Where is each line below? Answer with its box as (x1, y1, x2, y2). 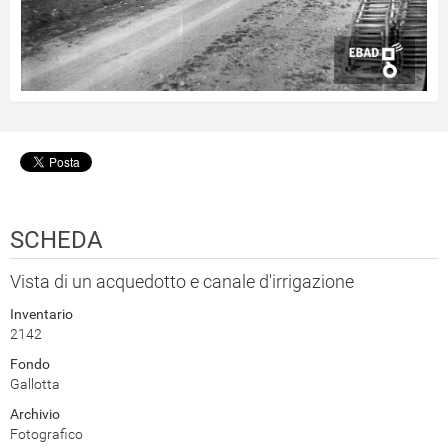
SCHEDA (10, 225, 103, 254)
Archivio (10, 405, 60, 422)
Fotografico (10, 425, 83, 442)
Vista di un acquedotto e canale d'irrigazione (10, 270, 354, 292)
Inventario (10, 305, 73, 322)
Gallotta (10, 375, 60, 392)
